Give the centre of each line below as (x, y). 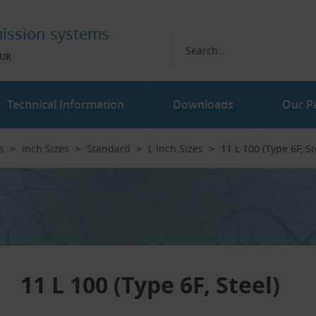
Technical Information (66, 104)
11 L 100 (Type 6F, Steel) (150, 285)
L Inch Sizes (176, 148)
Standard (109, 148)
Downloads (203, 104)
